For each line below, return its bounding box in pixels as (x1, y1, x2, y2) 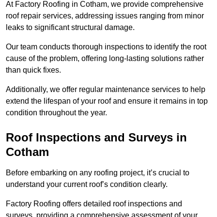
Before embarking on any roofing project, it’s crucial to (6, 169, 189, 177)
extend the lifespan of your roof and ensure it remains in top (6, 97, 208, 106)
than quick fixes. (6, 66, 63, 75)
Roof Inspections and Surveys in (6, 131, 187, 144)
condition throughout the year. (6, 108, 107, 117)
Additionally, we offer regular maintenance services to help (6, 85, 205, 94)
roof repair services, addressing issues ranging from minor (6, 12, 204, 20)
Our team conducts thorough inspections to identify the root (6, 43, 206, 51)
